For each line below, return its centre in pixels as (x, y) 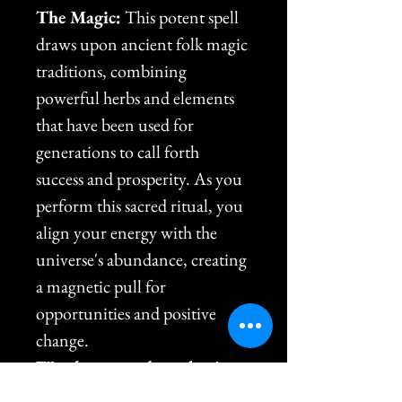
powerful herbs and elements (137, 97)
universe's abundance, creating (143, 259)
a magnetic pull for (103, 286)
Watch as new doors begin (135, 367)
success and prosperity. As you (141, 178)
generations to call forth (119, 151)
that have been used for (117, 124)
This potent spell (182, 17)
